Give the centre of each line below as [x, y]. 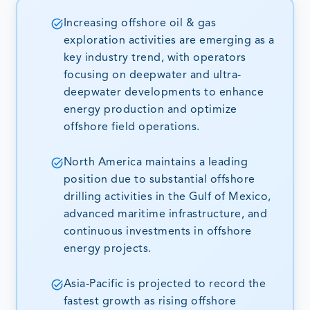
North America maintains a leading [156, 162]
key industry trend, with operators [155, 58]
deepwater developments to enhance [164, 92]
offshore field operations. [131, 127]
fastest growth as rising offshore [150, 301]
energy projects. [107, 249]
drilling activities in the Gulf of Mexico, [167, 197]
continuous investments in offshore [157, 231]
